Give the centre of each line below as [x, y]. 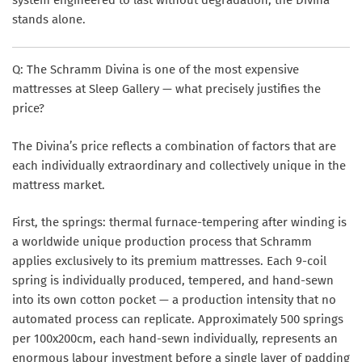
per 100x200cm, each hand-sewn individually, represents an [175, 339]
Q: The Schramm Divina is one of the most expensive [156, 70]
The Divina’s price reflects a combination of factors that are [174, 146]
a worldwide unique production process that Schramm [162, 242]
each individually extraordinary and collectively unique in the [179, 165]
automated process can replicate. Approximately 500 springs [178, 320]
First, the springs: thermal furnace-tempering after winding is [179, 223]
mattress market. [59, 185]
